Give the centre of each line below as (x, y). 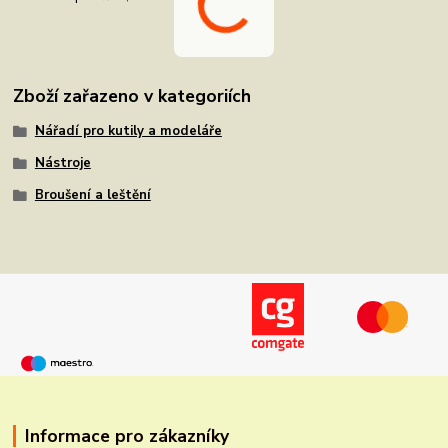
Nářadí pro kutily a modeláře (128, 131)
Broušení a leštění (92, 194)
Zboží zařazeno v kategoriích (132, 96)
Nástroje (62, 162)
